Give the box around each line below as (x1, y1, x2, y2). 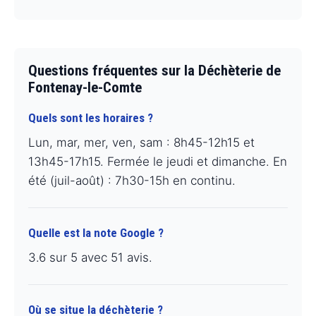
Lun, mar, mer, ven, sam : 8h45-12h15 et (28, 135, 255, 150)
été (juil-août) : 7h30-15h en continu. (28, 174, 236, 188)
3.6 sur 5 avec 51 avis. (28, 250, 152, 265)
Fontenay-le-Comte (28, 79, 142, 97)
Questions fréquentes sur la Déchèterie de (28, 62, 281, 80)
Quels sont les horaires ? (28, 111, 153, 126)
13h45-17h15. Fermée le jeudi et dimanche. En (28, 154, 287, 169)
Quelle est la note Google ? (28, 226, 164, 241)
